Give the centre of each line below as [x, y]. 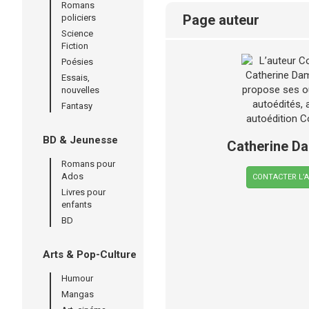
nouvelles [80, 90]
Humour [77, 278]
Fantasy [77, 106]
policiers [79, 18]
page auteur [226, 20]
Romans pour [88, 164]
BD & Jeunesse [80, 140]
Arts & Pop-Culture [90, 255]
